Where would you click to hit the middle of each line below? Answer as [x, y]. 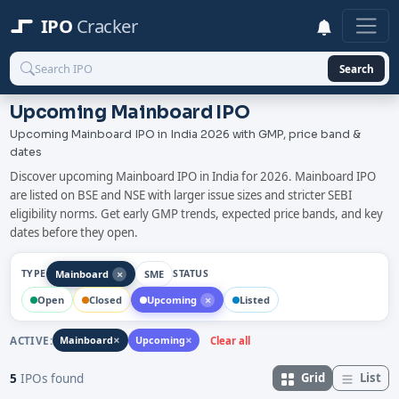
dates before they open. [74, 233]
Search [356, 68]
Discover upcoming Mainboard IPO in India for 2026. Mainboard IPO [193, 177]
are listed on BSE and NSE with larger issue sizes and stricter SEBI [181, 195]
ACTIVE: [32, 340]
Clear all [231, 340]
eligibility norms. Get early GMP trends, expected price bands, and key [197, 214]
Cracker [107, 26]
